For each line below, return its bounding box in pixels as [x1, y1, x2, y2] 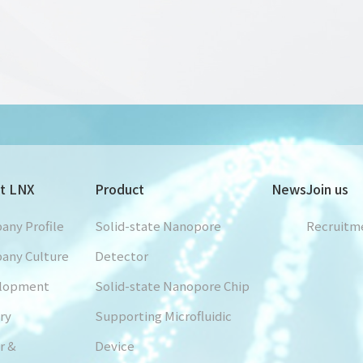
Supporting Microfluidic [94, 307, 232, 325]
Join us [306, 179, 348, 199]
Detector [94, 247, 148, 265]
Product [94, 179, 144, 199]
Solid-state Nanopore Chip [94, 277, 250, 295]
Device [94, 337, 135, 355]
